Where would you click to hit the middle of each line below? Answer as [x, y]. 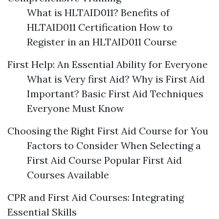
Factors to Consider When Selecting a [114, 145]
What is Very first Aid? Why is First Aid [116, 79]
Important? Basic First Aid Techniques [115, 94]
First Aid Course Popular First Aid [104, 160]
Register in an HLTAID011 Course [102, 42]
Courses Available [68, 175]
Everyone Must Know [76, 108]
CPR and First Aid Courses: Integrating [96, 197]
